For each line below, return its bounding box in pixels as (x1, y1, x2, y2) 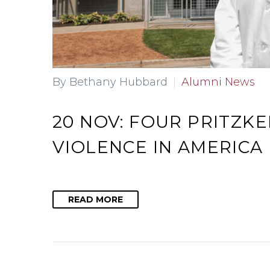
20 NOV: (52, 111, 130, 132)
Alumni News (181, 75, 255, 89)
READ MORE (68, 194, 123, 206)
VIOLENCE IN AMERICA (52, 136, 263, 157)
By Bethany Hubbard (52, 75, 168, 89)
